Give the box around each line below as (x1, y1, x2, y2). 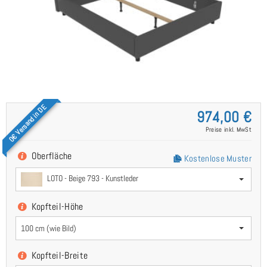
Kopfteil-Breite (29, 249, 88, 262)
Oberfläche (29, 149, 72, 162)
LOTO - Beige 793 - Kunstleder (45, 173, 138, 184)
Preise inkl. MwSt (205, 125, 252, 133)
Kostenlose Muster (182, 152, 252, 164)
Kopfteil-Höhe (29, 200, 83, 213)
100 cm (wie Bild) (21, 222, 76, 234)
